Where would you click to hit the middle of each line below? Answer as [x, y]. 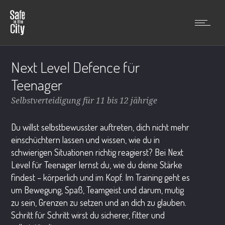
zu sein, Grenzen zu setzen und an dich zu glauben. [99, 202]
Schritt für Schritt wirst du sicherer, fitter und [88, 215]
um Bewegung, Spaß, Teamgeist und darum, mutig [98, 190]
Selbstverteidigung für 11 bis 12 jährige [84, 100]
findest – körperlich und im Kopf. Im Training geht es [101, 177]
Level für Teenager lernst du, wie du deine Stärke [97, 164]
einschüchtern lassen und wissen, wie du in [86, 139]
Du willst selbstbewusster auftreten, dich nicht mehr [100, 127]
